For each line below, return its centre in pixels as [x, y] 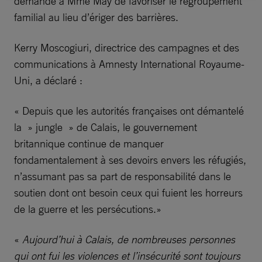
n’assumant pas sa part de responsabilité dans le [123, 176]
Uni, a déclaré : [48, 80]
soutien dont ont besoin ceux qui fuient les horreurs [128, 192]
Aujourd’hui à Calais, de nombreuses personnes [129, 239]
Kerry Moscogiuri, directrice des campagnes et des [127, 47]
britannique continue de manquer [89, 143]
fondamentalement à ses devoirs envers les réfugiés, [130, 160]
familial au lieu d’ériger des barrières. [96, 17]
